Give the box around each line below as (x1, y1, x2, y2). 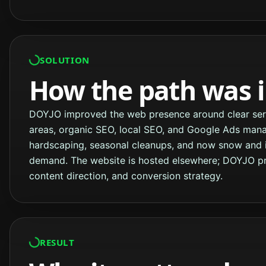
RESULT (40, 236, 75, 248)
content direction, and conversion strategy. (29, 169, 223, 182)
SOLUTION (40, 53, 90, 66)
